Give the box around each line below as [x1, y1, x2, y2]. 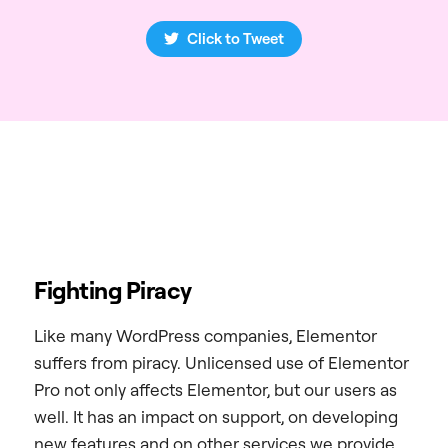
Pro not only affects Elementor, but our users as [34, 378, 397, 400]
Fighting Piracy [34, 274, 192, 305]
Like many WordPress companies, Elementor [34, 324, 377, 346]
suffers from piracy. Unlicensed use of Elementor [34, 351, 409, 373]
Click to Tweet [186, 29, 284, 49]
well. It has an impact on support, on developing [34, 405, 398, 427]
